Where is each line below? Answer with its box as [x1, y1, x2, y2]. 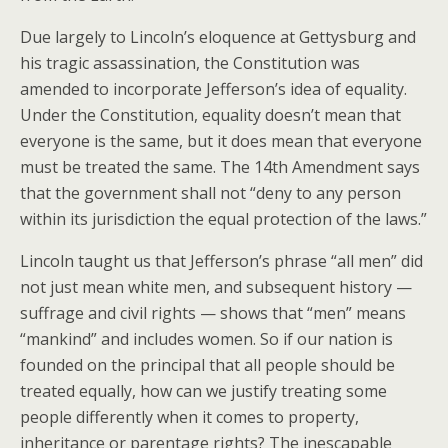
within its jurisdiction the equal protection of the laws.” [20, 208, 427, 230]
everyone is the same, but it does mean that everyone [20, 130, 422, 152]
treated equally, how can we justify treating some [20, 380, 387, 402]
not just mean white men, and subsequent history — [20, 276, 412, 298]
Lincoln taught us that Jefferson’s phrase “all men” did [20, 250, 423, 272]
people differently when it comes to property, [20, 406, 359, 428]
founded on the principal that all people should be [20, 354, 395, 376]
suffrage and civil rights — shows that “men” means [20, 302, 406, 324]
